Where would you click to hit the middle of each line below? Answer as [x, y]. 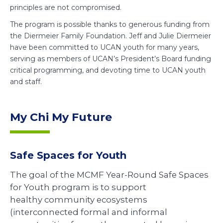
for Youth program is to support [78, 187]
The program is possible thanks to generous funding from [110, 24]
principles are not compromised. [66, 8]
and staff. [26, 81]
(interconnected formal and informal [89, 212]
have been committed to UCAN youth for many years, [105, 47]
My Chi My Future [61, 117]
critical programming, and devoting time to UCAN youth [108, 70]
